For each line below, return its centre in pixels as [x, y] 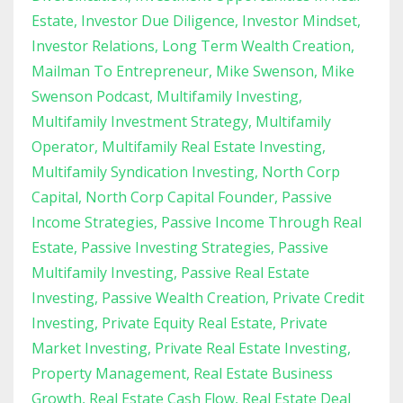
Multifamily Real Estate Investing [212, 146]
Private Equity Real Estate [187, 322]
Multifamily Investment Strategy [140, 121]
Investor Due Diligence [158, 20]
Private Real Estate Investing [251, 348]
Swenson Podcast [90, 96]
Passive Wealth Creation [184, 297]
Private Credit [318, 297]
